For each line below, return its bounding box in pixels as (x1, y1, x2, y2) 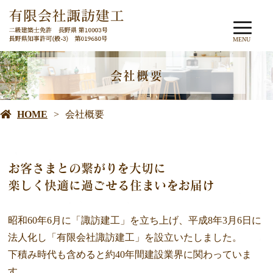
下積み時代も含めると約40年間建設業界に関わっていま (7, 249, 252, 260)
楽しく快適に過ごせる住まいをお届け (7, 179, 214, 192)
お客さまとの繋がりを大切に (7, 162, 166, 175)
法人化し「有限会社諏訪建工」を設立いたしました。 (7, 232, 242, 243)
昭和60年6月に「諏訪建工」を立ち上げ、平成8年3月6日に (7, 215, 261, 226)
